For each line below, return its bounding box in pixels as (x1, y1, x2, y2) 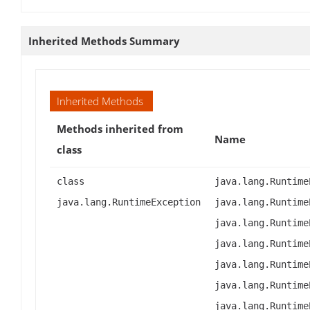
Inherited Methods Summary (28, 33, 180, 48)
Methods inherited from (57, 121, 183, 136)
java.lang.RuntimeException (57, 196, 201, 208)
